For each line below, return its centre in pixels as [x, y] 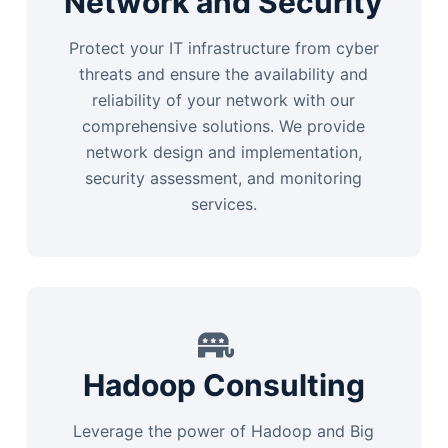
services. [223, 204]
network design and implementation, [223, 152]
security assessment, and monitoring [224, 178]
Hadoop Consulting [223, 385]
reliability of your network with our [224, 100]
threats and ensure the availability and [224, 74]
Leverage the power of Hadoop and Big [224, 431]
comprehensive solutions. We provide [224, 126]
